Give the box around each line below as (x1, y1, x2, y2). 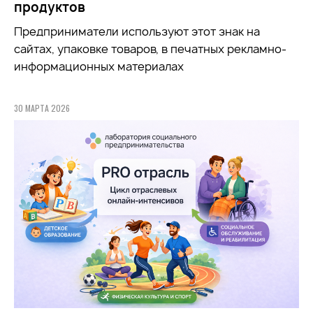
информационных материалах (14, 59, 184, 75)
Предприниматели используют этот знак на (14, 24, 260, 40)
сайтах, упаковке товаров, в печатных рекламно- (14, 41, 286, 57)
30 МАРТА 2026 (14, 102, 70, 115)
